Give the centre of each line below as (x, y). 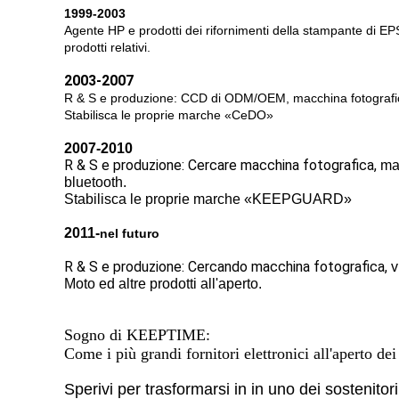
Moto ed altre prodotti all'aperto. (163, 284)
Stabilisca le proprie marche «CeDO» (169, 115)
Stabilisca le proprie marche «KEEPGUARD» (208, 199)
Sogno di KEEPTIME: (137, 335)
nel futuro (130, 233)
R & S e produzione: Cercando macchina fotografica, (228, 267)
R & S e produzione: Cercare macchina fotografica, (222, 165)
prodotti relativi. (107, 47)
